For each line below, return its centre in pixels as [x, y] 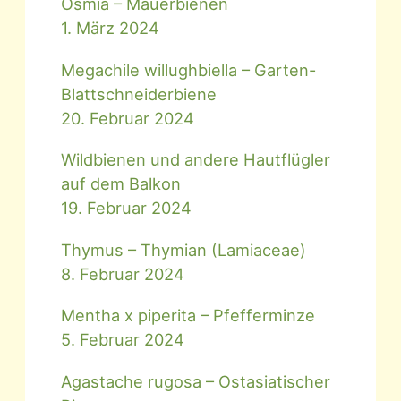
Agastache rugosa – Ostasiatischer [196, 381]
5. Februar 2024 [123, 340]
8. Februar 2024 [123, 273]
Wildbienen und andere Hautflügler [196, 160]
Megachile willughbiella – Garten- [189, 69]
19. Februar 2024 [127, 208]
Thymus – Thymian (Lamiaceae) [184, 249]
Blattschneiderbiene [139, 94]
